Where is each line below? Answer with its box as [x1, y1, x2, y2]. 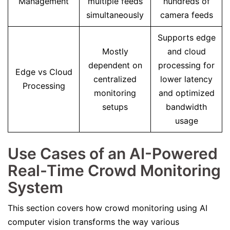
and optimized [158, 88, 215, 98]
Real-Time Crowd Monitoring [8, 161, 221, 180]
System [8, 178, 63, 197]
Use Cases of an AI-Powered [8, 144, 218, 163]
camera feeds [160, 10, 213, 20]
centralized [93, 74, 137, 84]
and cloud [167, 46, 206, 56]
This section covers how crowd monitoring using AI [8, 203, 207, 213]
